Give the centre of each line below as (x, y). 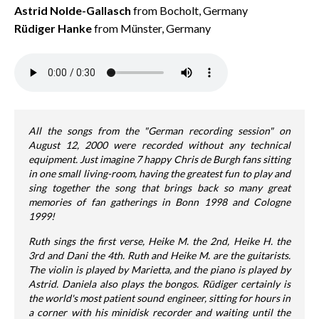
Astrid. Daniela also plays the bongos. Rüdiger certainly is (159, 284)
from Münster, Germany (151, 28)
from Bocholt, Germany (189, 10)
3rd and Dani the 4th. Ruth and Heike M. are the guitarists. (159, 255)
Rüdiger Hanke (53, 28)
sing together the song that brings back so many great (159, 188)
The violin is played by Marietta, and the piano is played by (159, 270)
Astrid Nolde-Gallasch (73, 10)
